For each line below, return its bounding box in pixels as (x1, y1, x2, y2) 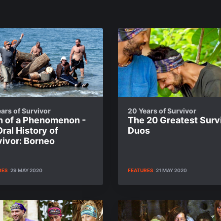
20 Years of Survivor (128, 107, 196, 115)
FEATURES (128, 167, 153, 173)
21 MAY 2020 (156, 167, 187, 173)
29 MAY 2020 (10, 167, 42, 173)
